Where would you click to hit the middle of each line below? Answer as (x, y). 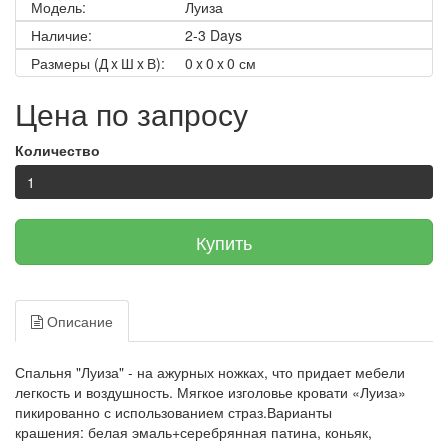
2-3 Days (211, 34)
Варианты (299, 411)
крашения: (51, 431)
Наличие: (61, 34)
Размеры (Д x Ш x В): (98, 62)
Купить (224, 241)
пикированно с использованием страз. (141, 411)
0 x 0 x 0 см (218, 62)
